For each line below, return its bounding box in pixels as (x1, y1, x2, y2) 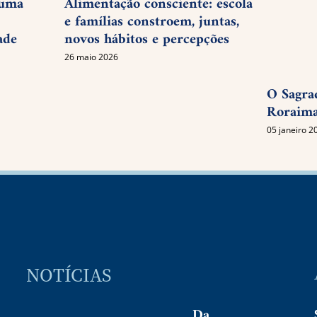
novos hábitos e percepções (64, 28, 229, 53)
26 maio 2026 (64, 50, 118, 63)
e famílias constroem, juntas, (64, 10, 239, 35)
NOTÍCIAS (26, 261, 112, 287)
